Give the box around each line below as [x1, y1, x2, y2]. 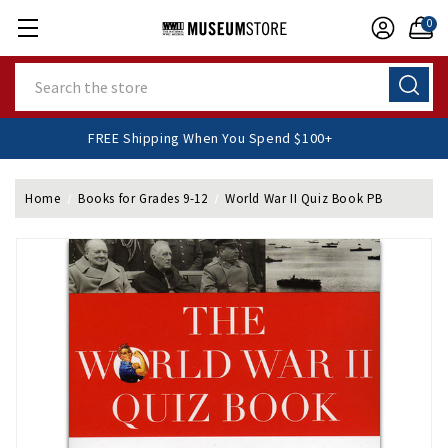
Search [15, 64, 61, 82]
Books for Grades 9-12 [77, 190, 208, 207]
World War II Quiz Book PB [225, 190, 384, 207]
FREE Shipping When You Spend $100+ [112, 129, 358, 147]
